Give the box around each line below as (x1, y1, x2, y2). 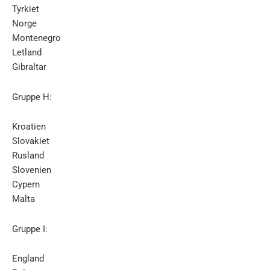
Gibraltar (12, 61, 46, 73)
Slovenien (12, 165, 51, 176)
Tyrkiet (12, 4, 39, 15)
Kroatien (12, 121, 46, 133)
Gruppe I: (12, 223, 48, 234)
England (12, 253, 44, 265)
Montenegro (12, 33, 61, 44)
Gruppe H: (12, 91, 52, 102)
